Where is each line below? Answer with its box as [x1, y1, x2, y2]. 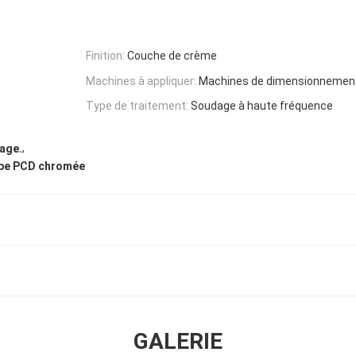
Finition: [86, 48, 125, 62]
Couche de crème [127, 48, 217, 62]
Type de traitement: [86, 99, 188, 113]
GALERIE [133, 327, 222, 354]
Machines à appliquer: [86, 74, 196, 87]
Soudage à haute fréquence [191, 99, 333, 113]
